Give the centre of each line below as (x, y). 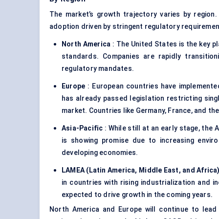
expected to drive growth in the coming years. (137, 195)
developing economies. (100, 153)
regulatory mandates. (98, 69)
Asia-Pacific (82, 128)
